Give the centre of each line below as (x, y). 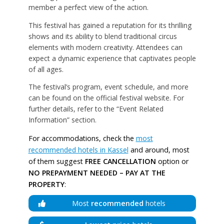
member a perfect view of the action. (88, 7)
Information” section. (62, 120)
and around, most (159, 149)
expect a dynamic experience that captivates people (112, 58)
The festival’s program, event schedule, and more (108, 87)
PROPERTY (46, 184)
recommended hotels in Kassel (78, 149)
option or (172, 161)
